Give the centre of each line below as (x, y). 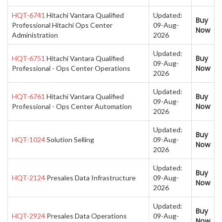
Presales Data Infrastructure (90, 178)
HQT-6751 (28, 58)
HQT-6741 (28, 15)
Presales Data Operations (86, 216)
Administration (35, 35)
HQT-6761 (28, 97)
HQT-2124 (28, 178)
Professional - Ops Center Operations (71, 68)
